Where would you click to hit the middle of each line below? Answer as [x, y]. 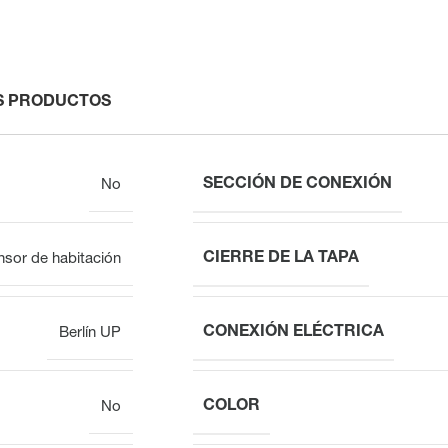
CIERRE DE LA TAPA [281, 258]
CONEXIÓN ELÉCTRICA [293, 332]
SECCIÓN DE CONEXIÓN [297, 184]
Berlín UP [90, 333]
